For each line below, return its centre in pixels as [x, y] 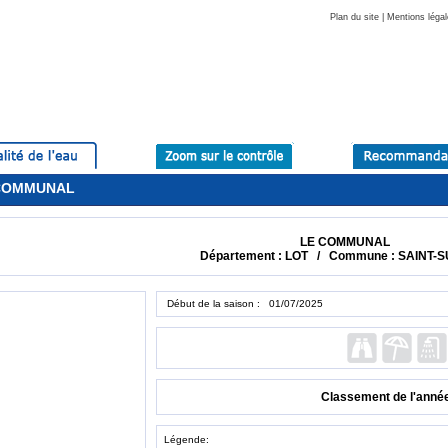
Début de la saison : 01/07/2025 [243, 303]
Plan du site [354, 17]
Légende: [186, 439]
